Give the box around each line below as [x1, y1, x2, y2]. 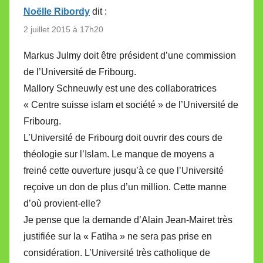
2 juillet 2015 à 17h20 [23, 24, 103, 34]
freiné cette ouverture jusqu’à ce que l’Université [23, 165, 224, 176]
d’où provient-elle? [23, 198, 101, 208]
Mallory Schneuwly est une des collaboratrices [23, 83, 217, 93]
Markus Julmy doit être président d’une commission [23, 50, 236, 60]
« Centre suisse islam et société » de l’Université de [23, 99, 238, 110]
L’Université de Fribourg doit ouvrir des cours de [23, 132, 222, 143]
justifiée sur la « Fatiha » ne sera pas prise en [23, 231, 212, 241]
